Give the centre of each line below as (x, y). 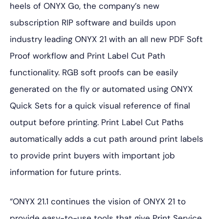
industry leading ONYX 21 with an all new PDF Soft (106, 39)
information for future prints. (65, 172)
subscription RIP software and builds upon (93, 22)
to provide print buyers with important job (92, 155)
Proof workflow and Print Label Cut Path (88, 56)
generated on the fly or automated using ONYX (101, 89)
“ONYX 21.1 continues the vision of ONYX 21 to (98, 201)
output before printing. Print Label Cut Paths (97, 122)
